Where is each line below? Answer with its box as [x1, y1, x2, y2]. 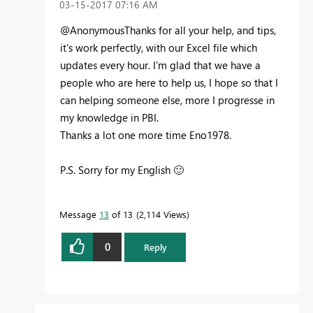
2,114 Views [139, 208, 187, 220]
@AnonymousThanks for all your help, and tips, [60, 22, 276, 37]
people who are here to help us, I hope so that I [60, 75, 278, 89]
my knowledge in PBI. [60, 110, 159, 124]
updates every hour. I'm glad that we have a [60, 57, 261, 72]
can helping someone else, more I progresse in [60, 92, 275, 107]
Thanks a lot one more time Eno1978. [60, 127, 231, 142]
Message [59, 208, 99, 220]
